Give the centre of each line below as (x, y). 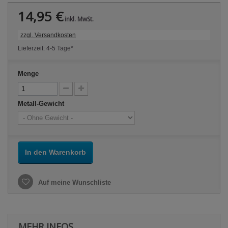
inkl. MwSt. (78, 19)
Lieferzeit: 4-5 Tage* (46, 49)
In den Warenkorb (55, 152)
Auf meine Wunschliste (74, 183)
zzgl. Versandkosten (48, 35)
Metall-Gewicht (42, 104)
